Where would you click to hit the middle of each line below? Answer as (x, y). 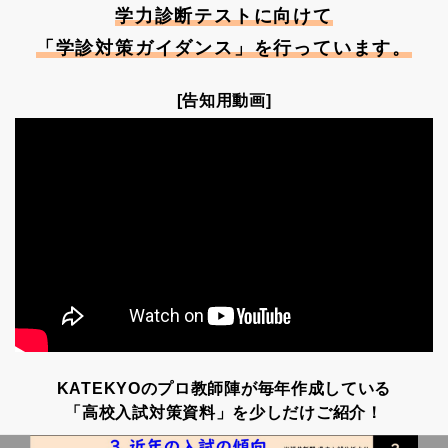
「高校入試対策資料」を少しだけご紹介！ (224, 412)
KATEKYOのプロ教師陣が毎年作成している (224, 388)
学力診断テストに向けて (224, 15)
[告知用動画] (224, 100)
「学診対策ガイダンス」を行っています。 (224, 47)
